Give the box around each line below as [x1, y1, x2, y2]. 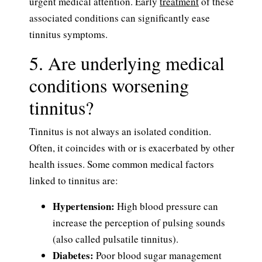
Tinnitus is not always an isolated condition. [29, 125, 211, 139]
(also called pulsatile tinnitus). [53, 232, 178, 246]
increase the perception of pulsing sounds [53, 216, 225, 230]
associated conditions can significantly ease [29, 11, 210, 25]
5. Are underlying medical [29, 50, 225, 76]
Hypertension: [53, 199, 117, 214]
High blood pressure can [117, 199, 218, 213]
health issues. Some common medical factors [29, 157, 214, 171]
